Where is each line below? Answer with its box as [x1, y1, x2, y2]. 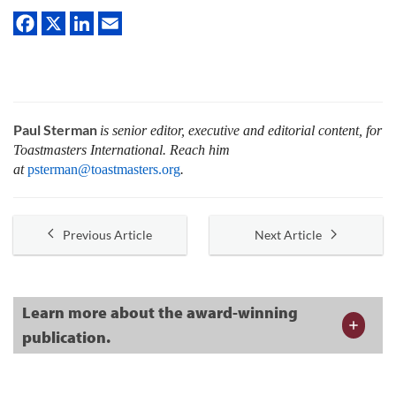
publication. [22, 326, 110, 347]
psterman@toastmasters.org [27, 161, 180, 177]
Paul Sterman [13, 120, 100, 138]
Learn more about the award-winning [22, 301, 298, 323]
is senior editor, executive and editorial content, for [100, 122, 382, 138]
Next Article [255, 226, 323, 242]
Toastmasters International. [13, 141, 166, 157]
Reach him [166, 141, 230, 157]
